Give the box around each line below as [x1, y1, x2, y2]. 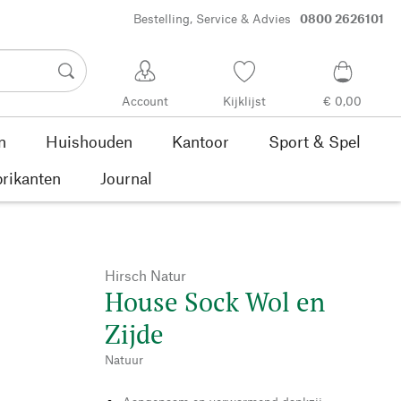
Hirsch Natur [105, 266, 186, 284]
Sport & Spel [268, 131, 361, 151]
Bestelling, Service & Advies [132, 11, 291, 27]
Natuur [105, 351, 143, 367]
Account [122, 93, 169, 109]
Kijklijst [222, 93, 266, 109]
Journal [100, 167, 152, 188]
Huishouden [45, 131, 132, 151]
